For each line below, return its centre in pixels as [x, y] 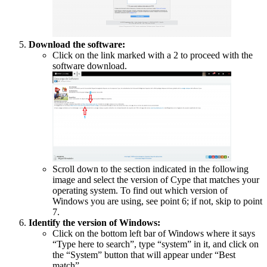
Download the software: [77, 45]
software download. [90, 66]
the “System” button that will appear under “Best [144, 255]
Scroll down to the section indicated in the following [150, 169]
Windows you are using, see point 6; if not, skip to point [157, 201]
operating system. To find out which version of [140, 191]
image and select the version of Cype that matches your [156, 180]
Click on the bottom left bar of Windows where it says [154, 234]
